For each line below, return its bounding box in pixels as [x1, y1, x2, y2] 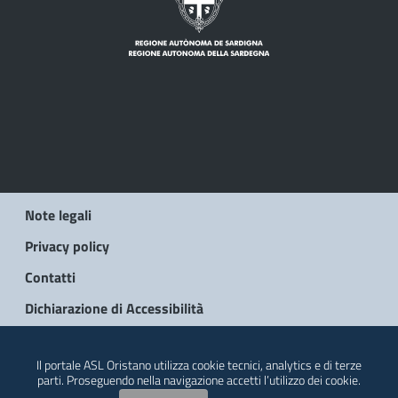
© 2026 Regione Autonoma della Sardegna [150, 342, 387, 363]
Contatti [25, 266, 76, 288]
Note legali [25, 203, 92, 226]
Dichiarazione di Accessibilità [25, 297, 203, 319]
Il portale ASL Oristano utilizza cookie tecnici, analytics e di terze [36, 355, 362, 375]
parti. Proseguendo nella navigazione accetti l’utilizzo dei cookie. [37, 370, 361, 390]
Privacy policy [25, 235, 109, 257]
